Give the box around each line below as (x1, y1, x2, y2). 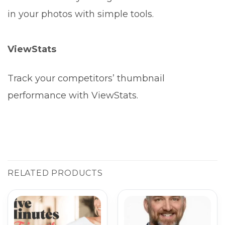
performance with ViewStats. (8, 90, 138, 101)
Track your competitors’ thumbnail (8, 73, 165, 84)
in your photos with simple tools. (8, 9, 154, 20)
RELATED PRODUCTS (8, 168, 103, 178)
